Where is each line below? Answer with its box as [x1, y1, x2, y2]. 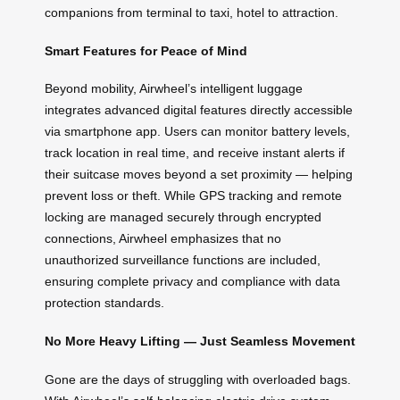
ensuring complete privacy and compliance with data [45, 274, 340, 289]
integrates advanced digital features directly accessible [45, 103, 353, 118]
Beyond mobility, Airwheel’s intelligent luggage [45, 81, 303, 96]
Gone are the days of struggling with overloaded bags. [45, 371, 351, 387]
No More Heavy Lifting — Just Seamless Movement [45, 334, 355, 349]
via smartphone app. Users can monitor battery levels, [45, 124, 350, 139]
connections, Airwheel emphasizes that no [45, 231, 281, 246]
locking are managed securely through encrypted [45, 210, 321, 225]
